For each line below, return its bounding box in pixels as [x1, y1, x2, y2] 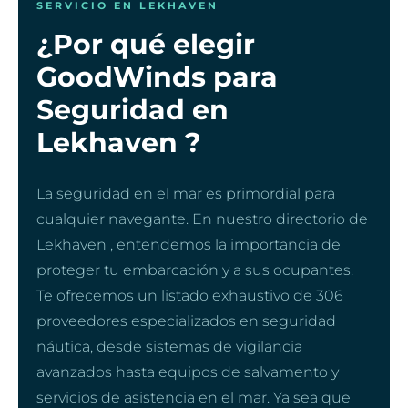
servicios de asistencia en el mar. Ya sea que [36, 388, 351, 406]
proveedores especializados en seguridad [36, 311, 336, 330]
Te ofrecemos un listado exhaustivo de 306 [36, 286, 343, 304]
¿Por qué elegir [36, 26, 255, 61]
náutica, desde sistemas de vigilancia [36, 337, 302, 355]
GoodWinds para [36, 59, 278, 94]
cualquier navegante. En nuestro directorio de [36, 209, 368, 228]
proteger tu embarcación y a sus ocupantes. [36, 260, 353, 279]
